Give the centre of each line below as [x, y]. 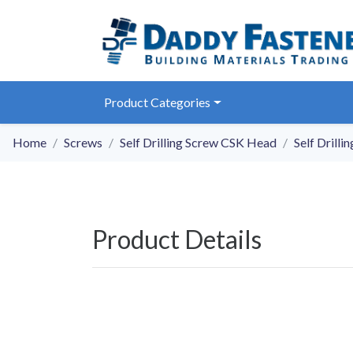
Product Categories [157, 102]
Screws [83, 143]
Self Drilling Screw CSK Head [198, 143]
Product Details [177, 240]
